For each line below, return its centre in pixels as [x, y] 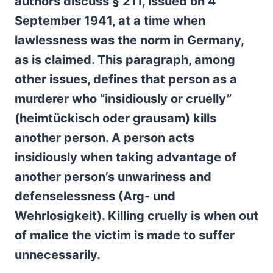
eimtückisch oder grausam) [108, 118]
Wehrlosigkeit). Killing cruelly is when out [136, 216]
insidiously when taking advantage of [126, 157]
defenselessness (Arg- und [95, 196]
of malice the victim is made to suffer [125, 235]
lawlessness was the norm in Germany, [129, 40]
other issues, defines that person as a [126, 79]
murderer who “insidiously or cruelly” [123, 99]
